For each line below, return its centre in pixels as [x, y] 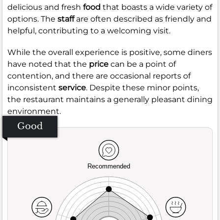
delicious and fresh [45, 7]
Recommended [109, 166]
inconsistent [33, 87]
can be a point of [142, 64]
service [72, 87]
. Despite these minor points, [142, 87]
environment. [34, 111]
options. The [32, 19]
